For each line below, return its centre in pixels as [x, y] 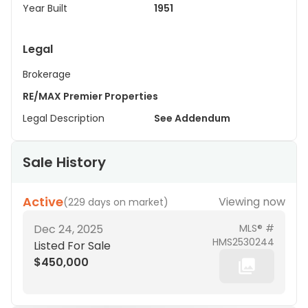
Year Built [45, 8]
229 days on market [116, 202]
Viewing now [252, 202]
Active [43, 202]
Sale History [64, 162]
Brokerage [47, 74]
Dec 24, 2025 [68, 229]
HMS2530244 [243, 242]
